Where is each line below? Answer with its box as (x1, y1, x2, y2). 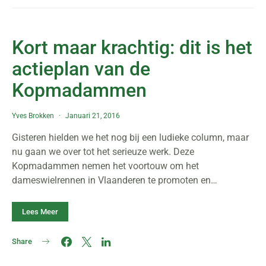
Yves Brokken (12, 112, 54, 120)
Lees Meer (22, 207, 58, 216)
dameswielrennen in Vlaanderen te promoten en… (12, 175, 217, 186)
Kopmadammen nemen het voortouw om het (12, 160, 199, 172)
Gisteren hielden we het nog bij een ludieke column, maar (12, 132, 249, 143)
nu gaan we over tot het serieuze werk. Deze (12, 146, 194, 157)
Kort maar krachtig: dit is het (12, 36, 252, 59)
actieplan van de (12, 58, 150, 80)
